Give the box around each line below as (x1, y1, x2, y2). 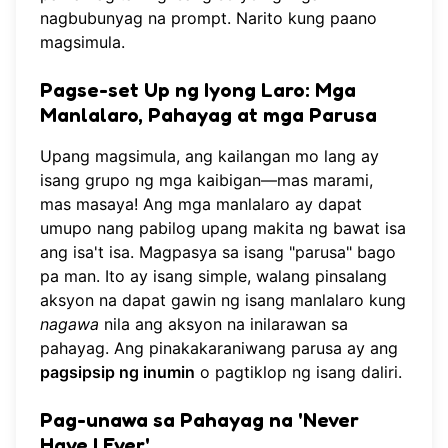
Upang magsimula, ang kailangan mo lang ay (40, 145, 379, 166)
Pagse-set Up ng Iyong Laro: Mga (40, 77, 356, 102)
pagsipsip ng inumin (40, 361, 195, 382)
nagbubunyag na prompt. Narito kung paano (40, 7, 377, 28)
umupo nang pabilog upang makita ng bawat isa (40, 217, 406, 238)
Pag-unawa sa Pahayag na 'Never (40, 407, 359, 432)
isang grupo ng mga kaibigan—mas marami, (40, 169, 373, 190)
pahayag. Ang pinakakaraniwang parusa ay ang (40, 337, 398, 358)
